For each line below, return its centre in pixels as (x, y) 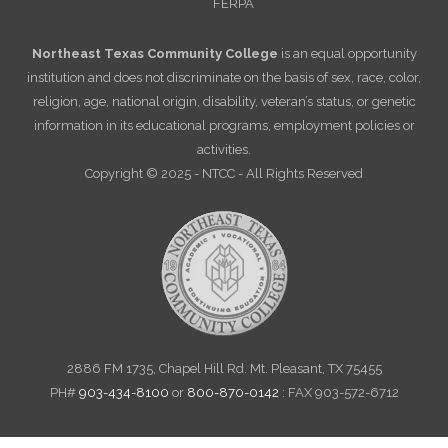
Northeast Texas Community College (154, 53)
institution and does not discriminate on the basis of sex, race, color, (224, 77)
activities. (224, 149)
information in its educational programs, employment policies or (224, 125)
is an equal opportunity (347, 53)
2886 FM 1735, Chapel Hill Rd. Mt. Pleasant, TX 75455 (224, 368)
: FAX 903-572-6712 (338, 392)
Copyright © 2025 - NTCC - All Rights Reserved (224, 173)
